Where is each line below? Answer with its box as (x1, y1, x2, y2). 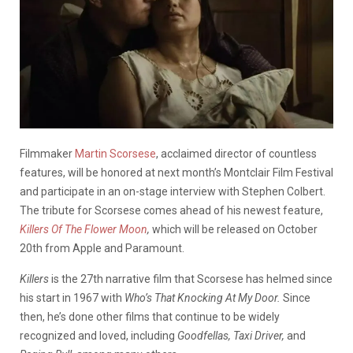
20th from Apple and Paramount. (20, 241, 187, 255)
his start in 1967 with (20, 291, 124, 304)
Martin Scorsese (75, 147, 156, 160)
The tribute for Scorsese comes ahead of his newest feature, (20, 203, 323, 217)
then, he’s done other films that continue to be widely (20, 310, 280, 323)
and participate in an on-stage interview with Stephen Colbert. (20, 184, 325, 198)
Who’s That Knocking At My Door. (124, 291, 283, 304)
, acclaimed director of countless (156, 147, 317, 160)
